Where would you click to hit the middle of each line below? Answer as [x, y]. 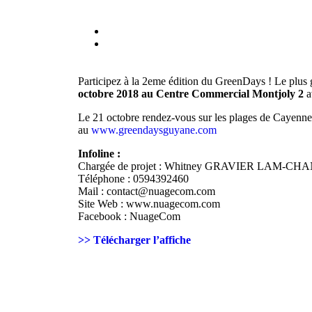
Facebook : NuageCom [129, 216]
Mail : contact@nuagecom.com [147, 191]
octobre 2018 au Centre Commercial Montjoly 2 [191, 94]
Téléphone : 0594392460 [133, 179]
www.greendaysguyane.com [155, 130]
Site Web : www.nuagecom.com [149, 204]
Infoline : [99, 154]
